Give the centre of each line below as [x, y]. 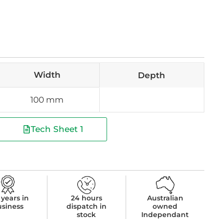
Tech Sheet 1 [57, 129]
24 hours [86, 198]
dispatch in [86, 207]
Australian [165, 198]
